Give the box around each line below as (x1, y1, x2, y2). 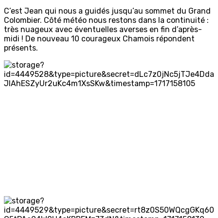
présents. (4, 43, 38, 53)
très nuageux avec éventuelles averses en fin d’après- (4, 25, 202, 35)
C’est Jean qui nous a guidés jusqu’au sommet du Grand (4, 6, 211, 16)
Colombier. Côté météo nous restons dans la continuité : (4, 16, 209, 25)
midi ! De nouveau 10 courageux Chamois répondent (4, 34, 195, 44)
